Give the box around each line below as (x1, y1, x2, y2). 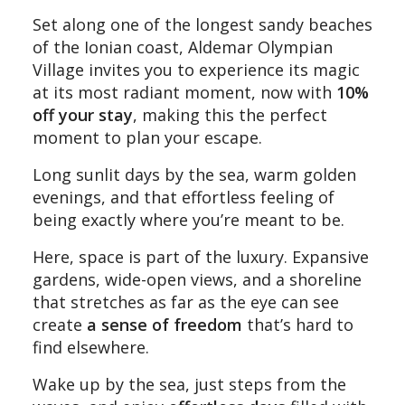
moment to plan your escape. (33, 126, 262, 148)
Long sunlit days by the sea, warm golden (33, 163, 356, 185)
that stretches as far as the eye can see (33, 290, 339, 313)
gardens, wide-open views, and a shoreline (33, 268, 362, 290)
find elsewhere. (33, 335, 149, 358)
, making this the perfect (133, 103, 327, 126)
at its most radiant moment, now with (33, 80, 336, 103)
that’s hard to (242, 313, 353, 335)
